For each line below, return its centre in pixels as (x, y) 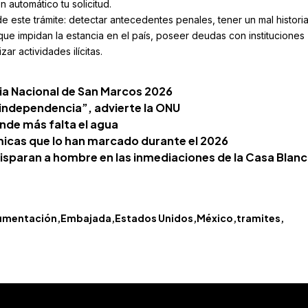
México (214, 218)
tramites (258, 218)
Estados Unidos (154, 218)
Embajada (86, 218)
